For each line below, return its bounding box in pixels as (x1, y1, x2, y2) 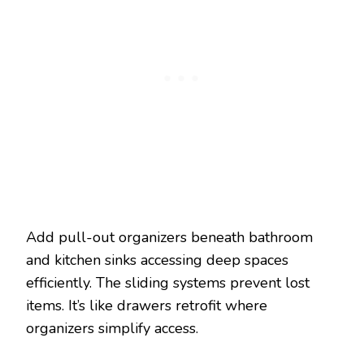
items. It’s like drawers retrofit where (26, 295, 267, 315)
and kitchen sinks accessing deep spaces (26, 249, 288, 270)
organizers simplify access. (26, 318, 198, 338)
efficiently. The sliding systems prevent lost (26, 272, 310, 292)
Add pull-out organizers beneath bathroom (26, 227, 313, 247)
